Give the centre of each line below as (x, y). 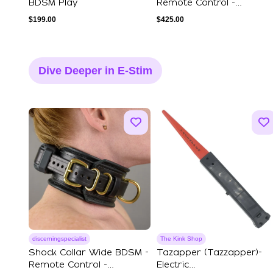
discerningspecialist (59, 239)
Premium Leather (196, 15)
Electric (173, 265)
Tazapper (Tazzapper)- (209, 253)
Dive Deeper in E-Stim (95, 71)
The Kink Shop (181, 239)
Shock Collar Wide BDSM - (89, 253)
